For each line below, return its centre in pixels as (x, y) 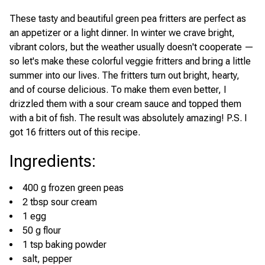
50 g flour (42, 230)
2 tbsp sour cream (60, 202)
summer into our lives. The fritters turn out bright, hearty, (125, 75)
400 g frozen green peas (73, 188)
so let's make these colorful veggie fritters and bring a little (130, 61)
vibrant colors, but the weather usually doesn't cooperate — (132, 47)
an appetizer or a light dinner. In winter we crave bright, (122, 33)
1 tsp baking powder (64, 245)
